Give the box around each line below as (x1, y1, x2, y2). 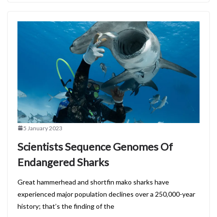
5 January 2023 (23, 124, 62, 132)
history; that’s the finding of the (17, 201, 114, 210)
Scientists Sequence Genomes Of (17, 139, 173, 153)
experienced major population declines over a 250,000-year (17, 189, 195, 198)
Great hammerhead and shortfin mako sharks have (17, 177, 169, 186)
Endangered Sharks (17, 155, 109, 169)
